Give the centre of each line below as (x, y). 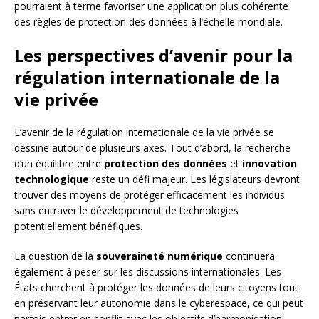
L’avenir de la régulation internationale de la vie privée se (144, 132)
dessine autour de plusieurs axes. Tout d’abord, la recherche (152, 148)
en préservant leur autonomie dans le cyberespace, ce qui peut (159, 303)
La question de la (55, 256)
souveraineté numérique (159, 256)
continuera (249, 256)
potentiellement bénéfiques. (78, 226)
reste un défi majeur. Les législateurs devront (194, 179)
